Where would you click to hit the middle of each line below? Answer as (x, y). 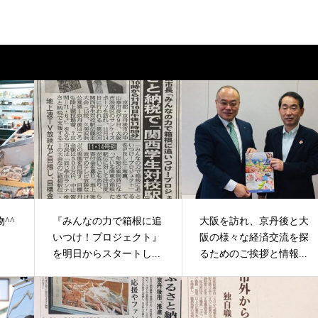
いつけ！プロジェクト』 (108, 238)
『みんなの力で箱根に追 (108, 221)
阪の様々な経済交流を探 (254, 238)
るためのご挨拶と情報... (254, 254)
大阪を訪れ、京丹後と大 (254, 221)
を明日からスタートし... (107, 254)
